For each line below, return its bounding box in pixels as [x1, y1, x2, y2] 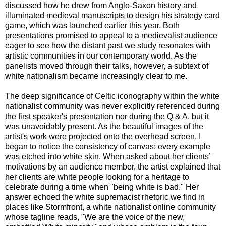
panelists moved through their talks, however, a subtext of [5, 61, 208, 70]
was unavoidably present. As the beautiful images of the [5, 122, 203, 131]
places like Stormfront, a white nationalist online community [5, 202, 216, 211]
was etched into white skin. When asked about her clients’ [5, 152, 210, 161]
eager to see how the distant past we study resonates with [5, 41, 210, 50]
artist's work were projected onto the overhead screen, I [5, 132, 201, 141]
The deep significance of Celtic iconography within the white [5, 91, 219, 100]
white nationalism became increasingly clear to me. [5, 71, 189, 80]
